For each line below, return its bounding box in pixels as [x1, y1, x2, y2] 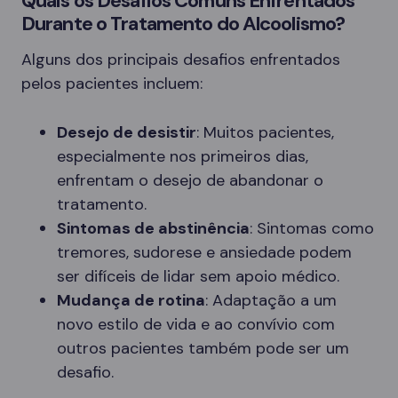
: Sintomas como [250, 217, 374, 239]
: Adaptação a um [205, 289, 337, 311]
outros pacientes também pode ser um [57, 337, 349, 359]
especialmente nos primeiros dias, [57, 145, 308, 167]
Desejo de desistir [57, 121, 196, 143]
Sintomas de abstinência [57, 217, 250, 239]
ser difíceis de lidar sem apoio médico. [57, 265, 339, 287]
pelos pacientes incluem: [21, 72, 203, 94]
